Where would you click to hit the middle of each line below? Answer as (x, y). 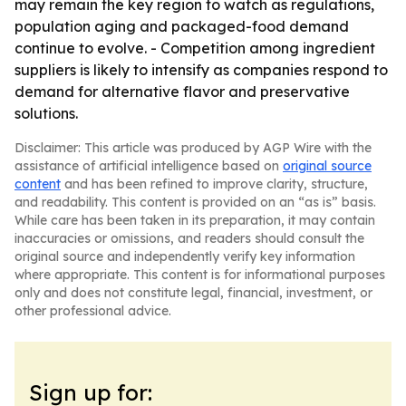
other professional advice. (93, 311)
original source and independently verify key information (185, 256)
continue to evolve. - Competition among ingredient (195, 48)
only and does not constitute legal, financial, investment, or (193, 293)
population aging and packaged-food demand (182, 26)
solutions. (46, 113)
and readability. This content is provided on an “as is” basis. (195, 202)
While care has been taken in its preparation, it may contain (195, 220)
